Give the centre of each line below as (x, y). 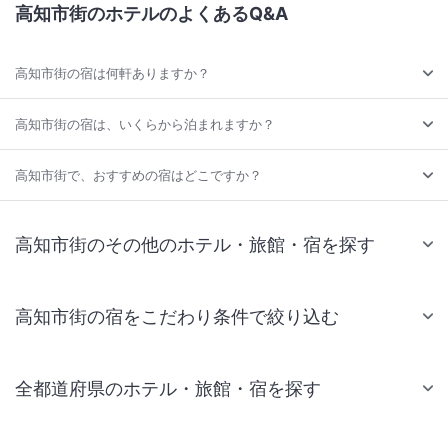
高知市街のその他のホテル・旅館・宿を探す (195, 244)
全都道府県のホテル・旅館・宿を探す (168, 388)
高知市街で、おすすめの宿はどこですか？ (138, 174)
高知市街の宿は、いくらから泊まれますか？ (145, 123)
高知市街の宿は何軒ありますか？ (112, 72)
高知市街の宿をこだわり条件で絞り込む (177, 316)
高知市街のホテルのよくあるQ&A (151, 13)
